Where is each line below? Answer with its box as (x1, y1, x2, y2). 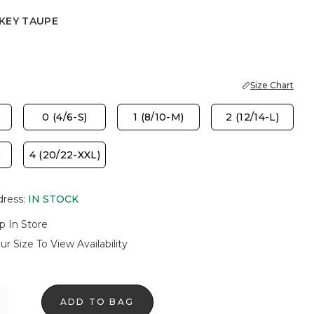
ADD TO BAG (60, 296, 134, 307)
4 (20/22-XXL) (29, 149, 101, 161)
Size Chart (250, 80, 294, 90)
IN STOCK (27, 193, 78, 205)
